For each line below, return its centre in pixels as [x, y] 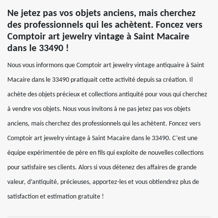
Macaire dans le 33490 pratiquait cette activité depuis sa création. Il [100, 80]
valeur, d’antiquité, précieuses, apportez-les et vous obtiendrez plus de [103, 182]
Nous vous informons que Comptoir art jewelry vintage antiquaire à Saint [106, 65]
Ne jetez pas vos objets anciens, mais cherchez [101, 14]
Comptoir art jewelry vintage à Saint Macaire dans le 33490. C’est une [102, 138]
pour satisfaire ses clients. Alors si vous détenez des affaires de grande [102, 168]
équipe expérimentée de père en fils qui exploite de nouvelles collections [105, 153]
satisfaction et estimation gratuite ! [56, 197]
